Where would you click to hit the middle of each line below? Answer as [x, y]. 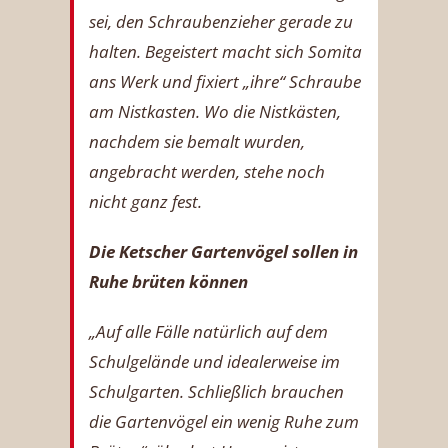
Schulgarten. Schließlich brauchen [216, 391]
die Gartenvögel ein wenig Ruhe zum [224, 421]
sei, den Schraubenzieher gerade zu [221, 21]
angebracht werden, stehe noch [207, 171]
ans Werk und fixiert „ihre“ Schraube [225, 81]
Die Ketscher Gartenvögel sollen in [223, 251]
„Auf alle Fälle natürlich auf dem [208, 331]
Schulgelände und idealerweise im [214, 361]
